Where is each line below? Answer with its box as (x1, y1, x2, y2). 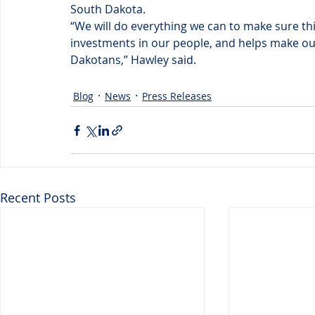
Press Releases (142, 89, 212, 103)
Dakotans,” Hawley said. (70, 52, 196, 67)
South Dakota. (70, 1, 146, 17)
